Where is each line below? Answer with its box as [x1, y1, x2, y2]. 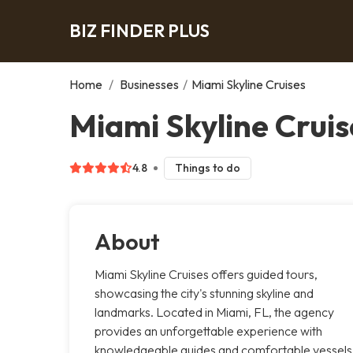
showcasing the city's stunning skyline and [95, 284, 314, 301]
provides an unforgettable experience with [95, 322, 322, 339]
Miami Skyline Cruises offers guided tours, [95, 266, 318, 282]
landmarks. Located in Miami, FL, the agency [95, 303, 334, 320]
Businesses [120, 76, 179, 92]
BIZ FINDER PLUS [69, 19, 210, 42]
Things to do [174, 160, 240, 175]
